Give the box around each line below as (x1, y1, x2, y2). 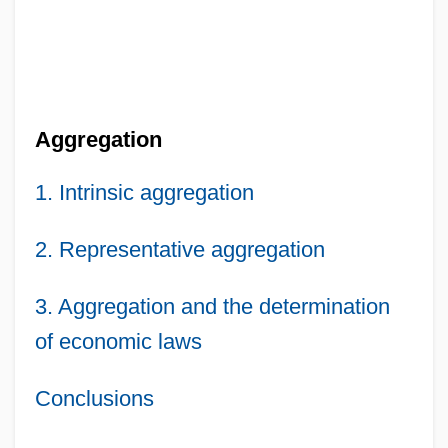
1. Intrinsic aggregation (34, 179, 254, 205)
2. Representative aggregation (34, 236, 325, 262)
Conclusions (34, 385, 154, 411)
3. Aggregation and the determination (34, 293, 390, 319)
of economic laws (34, 328, 202, 354)
